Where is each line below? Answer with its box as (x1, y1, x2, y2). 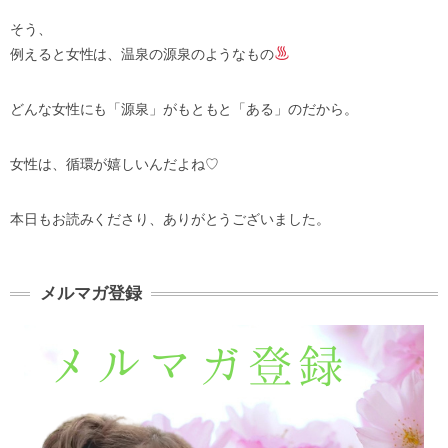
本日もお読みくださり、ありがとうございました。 (10, 211, 330, 227)
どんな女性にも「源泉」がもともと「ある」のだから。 (10, 101, 358, 117)
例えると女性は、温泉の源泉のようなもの (10, 46, 275, 62)
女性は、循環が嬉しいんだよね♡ (10, 156, 219, 172)
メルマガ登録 (40, 284, 142, 303)
